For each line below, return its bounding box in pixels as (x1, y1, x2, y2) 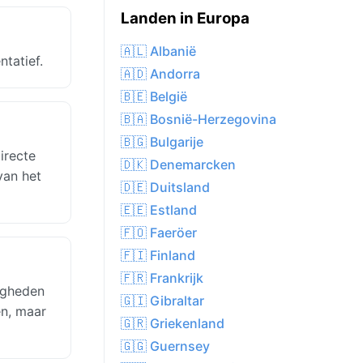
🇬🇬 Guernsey (121, 338, 210, 355)
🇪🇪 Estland (121, 202, 197, 219)
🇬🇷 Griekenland (121, 315, 224, 332)
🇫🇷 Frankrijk (121, 270, 203, 287)
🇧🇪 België (121, 88, 187, 105)
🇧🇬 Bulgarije (121, 134, 203, 151)
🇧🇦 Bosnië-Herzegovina (121, 111, 276, 128)
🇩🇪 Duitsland (121, 179, 210, 196)
